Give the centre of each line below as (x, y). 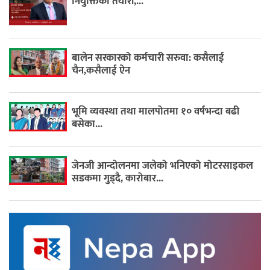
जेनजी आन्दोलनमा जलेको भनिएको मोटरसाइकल (163, 165)
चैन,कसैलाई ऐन (101, 71)
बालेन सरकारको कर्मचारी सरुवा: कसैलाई (148, 58)
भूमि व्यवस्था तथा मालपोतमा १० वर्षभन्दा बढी (156, 112)
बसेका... (87, 124)
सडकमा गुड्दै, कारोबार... (118, 178)
